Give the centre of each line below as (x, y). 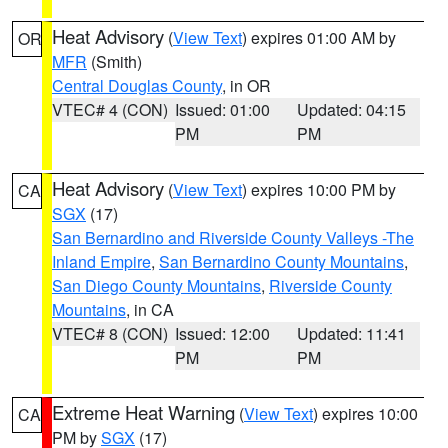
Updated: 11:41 (352, 333)
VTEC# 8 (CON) (110, 333)
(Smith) (114, 61)
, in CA (150, 309)
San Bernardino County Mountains (281, 261)
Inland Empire (101, 261)
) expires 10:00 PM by (319, 189)
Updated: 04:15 (352, 109)
